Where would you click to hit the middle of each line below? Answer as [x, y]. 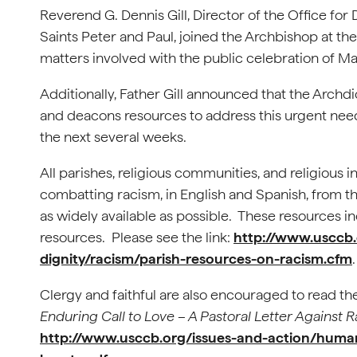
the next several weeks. [115, 137]
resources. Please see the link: [137, 237]
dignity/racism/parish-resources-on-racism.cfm [196, 259]
